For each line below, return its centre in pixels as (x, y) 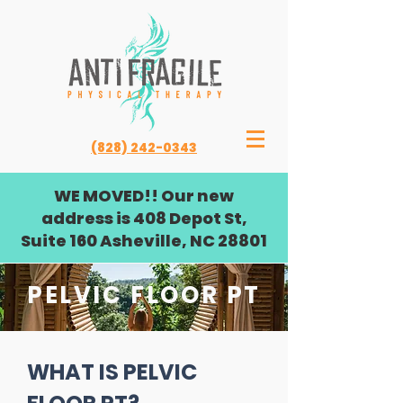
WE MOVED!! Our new (144, 196)
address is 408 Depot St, (144, 218)
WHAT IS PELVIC (112, 372)
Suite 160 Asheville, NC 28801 (144, 241)
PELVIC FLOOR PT (144, 295)
